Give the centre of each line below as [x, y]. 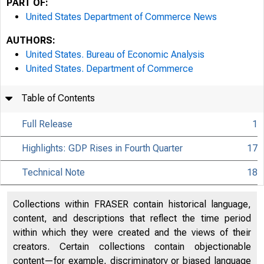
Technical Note [54, 172]
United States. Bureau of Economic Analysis [115, 55]
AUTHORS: [31, 40]
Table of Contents [58, 98]
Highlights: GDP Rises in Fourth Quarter [103, 148]
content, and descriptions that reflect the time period [132, 218]
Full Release [47, 124]
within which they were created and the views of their [132, 232]
